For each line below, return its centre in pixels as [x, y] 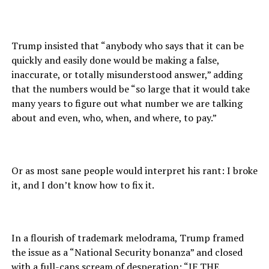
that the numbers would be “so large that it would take [130, 89]
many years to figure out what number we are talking [127, 104]
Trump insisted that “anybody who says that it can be [127, 46]
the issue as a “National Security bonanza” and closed [127, 252]
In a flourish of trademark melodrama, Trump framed [127, 238]
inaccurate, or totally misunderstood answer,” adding [127, 75]
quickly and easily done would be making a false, [115, 60]
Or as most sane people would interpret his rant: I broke [134, 171]
